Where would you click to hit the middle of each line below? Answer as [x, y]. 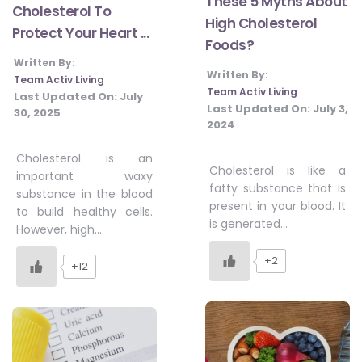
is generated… [248, 223]
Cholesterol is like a [278, 170]
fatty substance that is [278, 188]
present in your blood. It [278, 206]
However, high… [59, 229]
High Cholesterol [261, 23]
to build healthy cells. [84, 211]
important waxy [84, 176]
